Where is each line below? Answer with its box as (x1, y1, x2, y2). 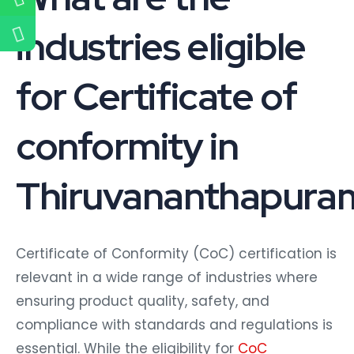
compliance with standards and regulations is (16, 311, 333, 331)
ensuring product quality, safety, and (16, 288, 269, 307)
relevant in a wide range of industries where (16, 264, 318, 284)
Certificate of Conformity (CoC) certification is (16, 240, 337, 260)
